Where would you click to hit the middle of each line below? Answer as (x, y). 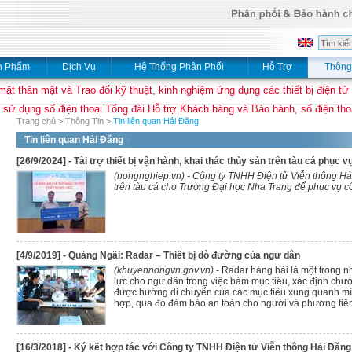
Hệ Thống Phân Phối (179, 67)
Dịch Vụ (79, 67)
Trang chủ (36, 121)
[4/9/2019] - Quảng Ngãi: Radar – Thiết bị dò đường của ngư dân (158, 255)
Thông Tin (84, 121)
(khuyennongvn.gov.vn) (165, 270)
